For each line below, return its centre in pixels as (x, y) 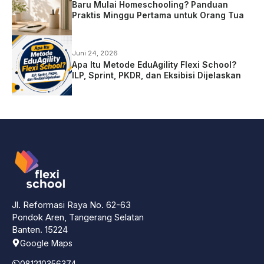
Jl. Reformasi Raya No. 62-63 (71, 204)
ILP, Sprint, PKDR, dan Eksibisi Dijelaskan (156, 75)
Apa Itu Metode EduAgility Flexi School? (154, 64)
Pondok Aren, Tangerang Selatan (78, 217)
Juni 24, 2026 (95, 53)
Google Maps (46, 243)
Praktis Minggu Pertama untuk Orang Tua (158, 15)
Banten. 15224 (40, 229)
